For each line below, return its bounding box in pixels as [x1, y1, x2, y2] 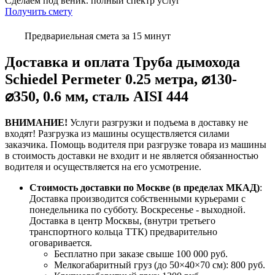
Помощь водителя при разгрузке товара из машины [50, 139, 266, 150]
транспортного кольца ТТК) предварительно [29, 226, 217, 237]
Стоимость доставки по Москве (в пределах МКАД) [29, 182, 260, 193]
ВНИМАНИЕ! [5, 117, 68, 128]
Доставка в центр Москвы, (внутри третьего [29, 215, 215, 226]
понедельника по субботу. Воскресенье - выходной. [29, 204, 246, 215]
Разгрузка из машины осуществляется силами [38, 128, 230, 139]
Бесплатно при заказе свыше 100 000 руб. [54, 248, 228, 259]
